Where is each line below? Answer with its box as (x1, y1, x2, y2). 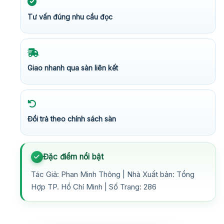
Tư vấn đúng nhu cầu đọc (27, 12, 112, 21)
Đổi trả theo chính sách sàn (27, 114, 116, 123)
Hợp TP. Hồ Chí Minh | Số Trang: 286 (31, 181, 156, 191)
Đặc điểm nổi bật (43, 151, 104, 161)
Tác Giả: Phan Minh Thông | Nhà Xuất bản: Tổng (31, 169, 194, 179)
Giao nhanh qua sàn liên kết (27, 63, 118, 72)
